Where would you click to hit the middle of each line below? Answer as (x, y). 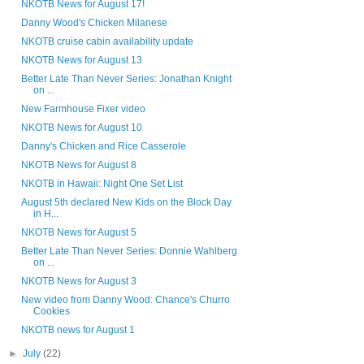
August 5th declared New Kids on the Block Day (126, 203)
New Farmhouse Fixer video (83, 109)
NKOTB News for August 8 (78, 165)
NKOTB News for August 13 (81, 61)
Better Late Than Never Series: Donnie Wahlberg (129, 251)
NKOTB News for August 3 (78, 282)
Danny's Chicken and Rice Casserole (103, 147)
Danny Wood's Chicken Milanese (94, 23)
